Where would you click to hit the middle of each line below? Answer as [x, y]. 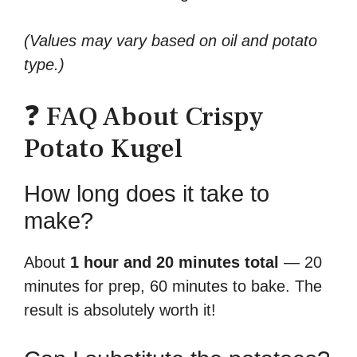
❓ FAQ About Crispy [144, 116]
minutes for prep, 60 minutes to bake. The [173, 286]
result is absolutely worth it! [120, 310]
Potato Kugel [103, 148]
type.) [44, 64]
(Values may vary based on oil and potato [171, 40]
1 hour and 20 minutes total [175, 262]
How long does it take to [147, 193]
